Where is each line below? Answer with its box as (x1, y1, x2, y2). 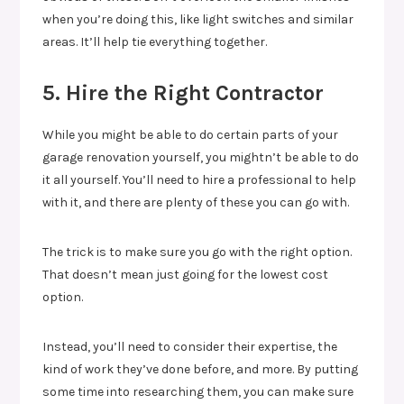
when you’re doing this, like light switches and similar (42, 11, 354, 27)
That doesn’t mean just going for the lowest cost (42, 266, 329, 282)
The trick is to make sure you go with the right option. (42, 243, 353, 260)
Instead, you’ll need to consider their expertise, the (42, 338, 338, 354)
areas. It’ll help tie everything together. (42, 33, 268, 50)
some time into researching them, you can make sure (42, 383, 354, 399)
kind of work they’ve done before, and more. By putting (42, 361, 359, 377)
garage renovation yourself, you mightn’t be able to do (42, 149, 360, 165)
